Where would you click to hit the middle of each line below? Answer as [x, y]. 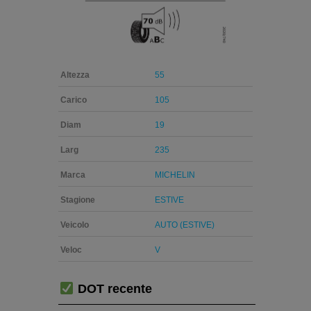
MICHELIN [175, 175]
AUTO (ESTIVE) [185, 225]
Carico [74, 100]
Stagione [78, 200]
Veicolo [75, 225]
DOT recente [113, 289]
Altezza [75, 75]
